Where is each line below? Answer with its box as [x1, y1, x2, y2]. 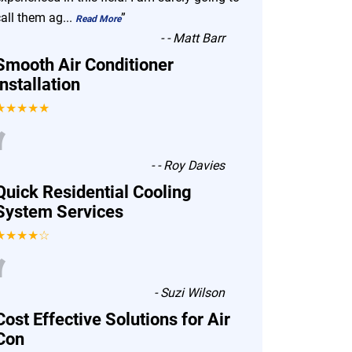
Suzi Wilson [160, 285, 225, 300]
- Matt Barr [167, 31, 225, 46]
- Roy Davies [157, 158, 225, 173]
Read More [75, 13, 121, 24]
